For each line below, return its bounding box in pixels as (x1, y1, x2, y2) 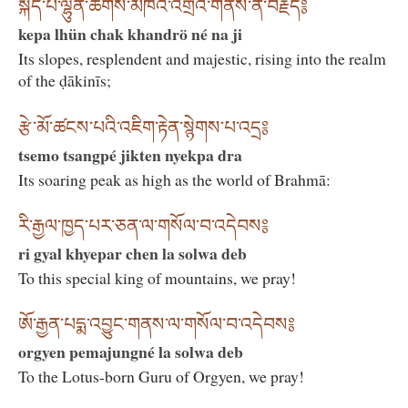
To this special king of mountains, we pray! (18, 267, 296, 290)
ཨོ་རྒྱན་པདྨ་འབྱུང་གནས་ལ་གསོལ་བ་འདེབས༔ (18, 314, 295, 335)
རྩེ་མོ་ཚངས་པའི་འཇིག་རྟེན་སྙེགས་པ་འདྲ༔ (18, 117, 269, 138)
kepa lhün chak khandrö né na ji (18, 22, 242, 46)
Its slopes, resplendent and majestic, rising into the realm (18, 47, 386, 70)
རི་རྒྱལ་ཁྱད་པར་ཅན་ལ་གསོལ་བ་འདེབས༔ (18, 216, 269, 237)
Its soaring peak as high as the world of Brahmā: (18, 168, 331, 190)
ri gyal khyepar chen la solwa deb (18, 241, 247, 266)
